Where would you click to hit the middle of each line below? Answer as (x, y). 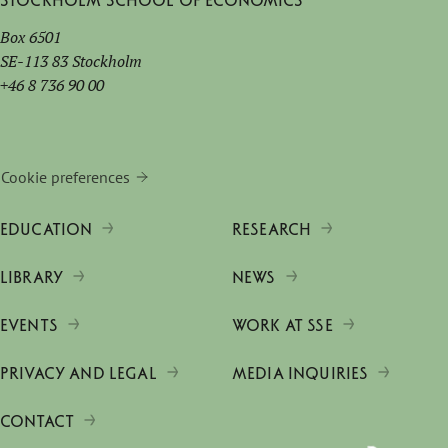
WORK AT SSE (282, 326)
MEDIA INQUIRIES (300, 374)
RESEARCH (272, 230)
